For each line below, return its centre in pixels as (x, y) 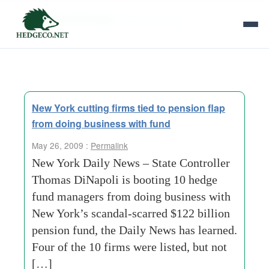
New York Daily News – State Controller (131, 163)
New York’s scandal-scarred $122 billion (131, 213)
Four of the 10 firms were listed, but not (129, 247)
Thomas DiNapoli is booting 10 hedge (125, 180)
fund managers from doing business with (131, 196)
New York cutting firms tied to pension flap (128, 108)
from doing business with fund (101, 123)
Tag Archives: (73, 18)
